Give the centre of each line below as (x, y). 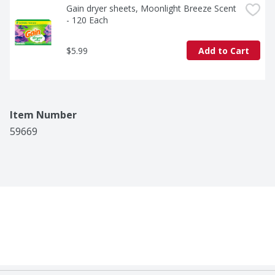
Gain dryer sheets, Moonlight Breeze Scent (151, 9)
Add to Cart (223, 50)
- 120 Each (87, 20)
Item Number (43, 115)
